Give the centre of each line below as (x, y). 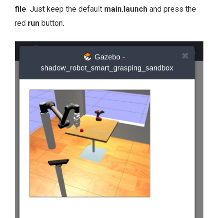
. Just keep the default (65, 9)
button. (52, 23)
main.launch (126, 9)
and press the (172, 9)
